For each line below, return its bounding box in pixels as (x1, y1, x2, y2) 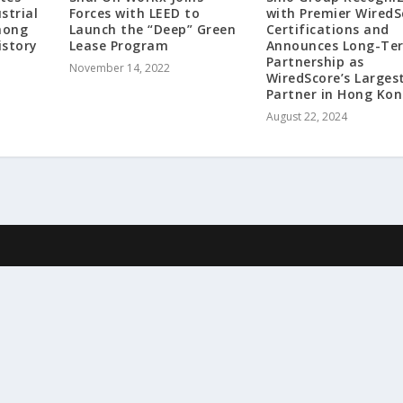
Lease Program (68, 36, 169, 54)
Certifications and (265, 20, 390, 38)
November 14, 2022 (68, 59, 170, 76)
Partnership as (265, 52, 364, 70)
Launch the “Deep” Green (68, 20, 237, 38)
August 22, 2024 (265, 108, 347, 124)
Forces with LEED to (68, 4, 201, 22)
